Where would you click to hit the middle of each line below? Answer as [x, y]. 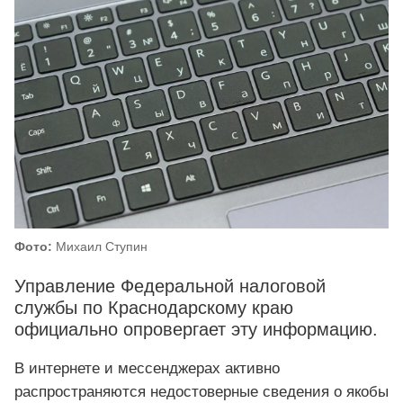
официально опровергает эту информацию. [196, 330]
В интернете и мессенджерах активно [147, 369]
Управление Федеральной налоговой [170, 287]
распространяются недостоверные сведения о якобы [201, 392]
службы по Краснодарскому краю [154, 308]
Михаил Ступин [100, 247]
